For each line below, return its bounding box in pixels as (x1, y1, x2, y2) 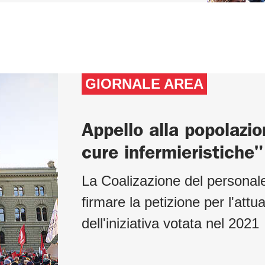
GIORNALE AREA (85, 76, 203, 92)
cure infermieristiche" (81, 141, 263, 164)
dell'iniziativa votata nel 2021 (81, 215, 259, 232)
